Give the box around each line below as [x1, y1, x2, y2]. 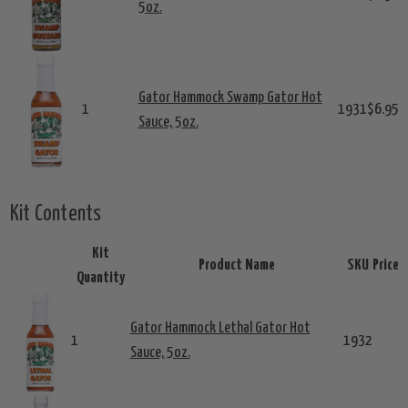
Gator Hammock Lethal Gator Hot [129, 321, 311, 337]
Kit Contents [9, 204, 102, 226]
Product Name [198, 258, 275, 274]
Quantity [76, 270, 125, 287]
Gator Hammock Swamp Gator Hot [138, 90, 322, 107]
